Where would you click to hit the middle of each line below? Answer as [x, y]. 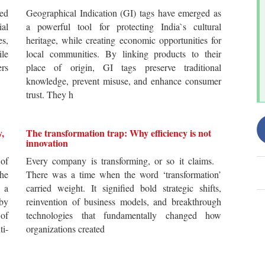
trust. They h [50, 94]
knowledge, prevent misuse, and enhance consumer [124, 81]
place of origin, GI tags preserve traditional [124, 67]
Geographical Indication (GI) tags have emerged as [124, 13]
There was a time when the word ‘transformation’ [124, 174]
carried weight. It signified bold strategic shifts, [124, 188]
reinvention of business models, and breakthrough [124, 201]
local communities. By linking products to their [124, 54]
